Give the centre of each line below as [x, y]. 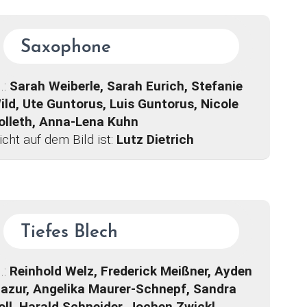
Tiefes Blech [69, 232]
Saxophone [65, 48]
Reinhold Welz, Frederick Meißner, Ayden [131, 271]
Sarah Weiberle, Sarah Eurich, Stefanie [126, 86]
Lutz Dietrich [155, 140]
